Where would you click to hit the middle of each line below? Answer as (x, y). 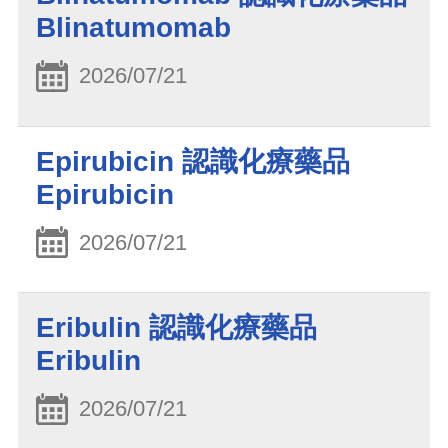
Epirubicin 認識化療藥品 (193, 161)
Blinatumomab (133, 28)
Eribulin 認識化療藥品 (176, 328)
